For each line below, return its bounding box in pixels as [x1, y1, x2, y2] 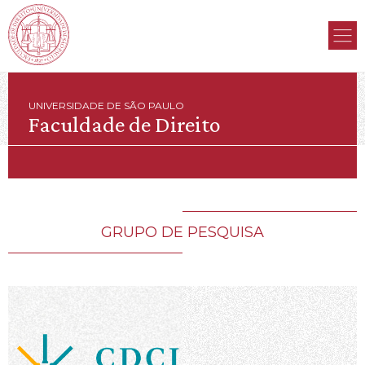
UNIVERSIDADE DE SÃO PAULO [29, 99, 184, 112]
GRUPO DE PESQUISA [101, 223, 264, 241]
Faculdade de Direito [29, 112, 221, 137]
